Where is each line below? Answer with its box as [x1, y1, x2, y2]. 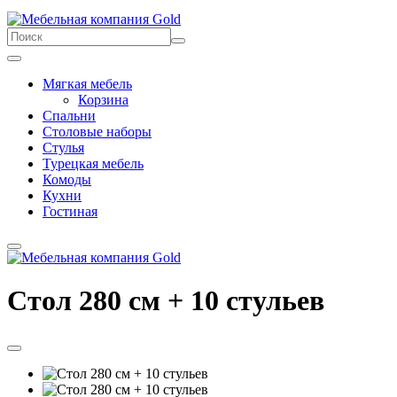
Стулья [43, 139, 84, 155]
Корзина [78, 91, 128, 107]
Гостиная [43, 203, 97, 219]
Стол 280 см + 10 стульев [7, 284, 324, 316]
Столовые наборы [43, 123, 152, 139]
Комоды [43, 171, 91, 187]
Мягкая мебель [43, 75, 132, 91]
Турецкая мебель [43, 155, 144, 171]
